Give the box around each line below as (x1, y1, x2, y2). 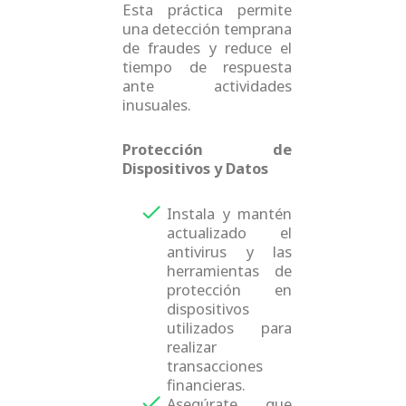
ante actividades (121, 74, 293, 96)
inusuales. (121, 93, 191, 115)
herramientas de (167, 259, 293, 281)
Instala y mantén (167, 202, 293, 224)
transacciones (167, 354, 264, 376)
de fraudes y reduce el (121, 36, 293, 58)
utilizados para (167, 316, 293, 338)
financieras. (167, 373, 246, 395)
